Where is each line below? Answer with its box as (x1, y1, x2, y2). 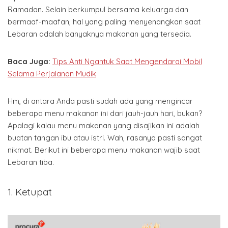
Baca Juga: (8, 56, 50, 66)
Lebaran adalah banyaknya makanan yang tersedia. (8, 28, 191, 39)
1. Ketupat (8, 185, 52, 198)
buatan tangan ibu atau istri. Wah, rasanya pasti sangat (8, 132, 202, 142)
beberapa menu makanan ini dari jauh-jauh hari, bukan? (8, 108, 202, 118)
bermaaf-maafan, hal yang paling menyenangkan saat (8, 16, 201, 26)
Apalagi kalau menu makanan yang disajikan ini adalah (8, 120, 199, 130)
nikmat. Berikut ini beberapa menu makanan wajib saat (8, 145, 200, 155)
